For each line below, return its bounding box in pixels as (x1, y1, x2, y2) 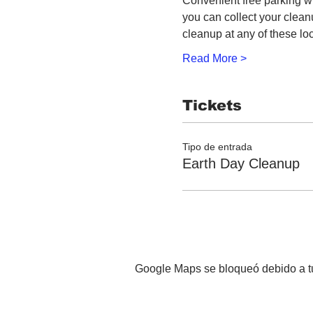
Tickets (182, 97, 242, 113)
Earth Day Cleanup (182, 155, 300, 171)
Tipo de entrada (182, 140, 252, 152)
